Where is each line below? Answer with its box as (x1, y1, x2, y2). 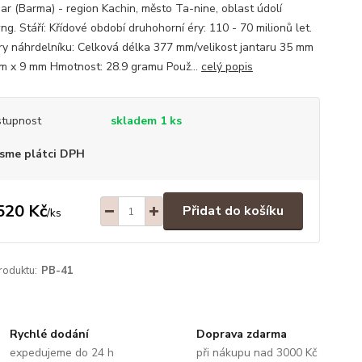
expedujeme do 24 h (10, 345, 115, 360)
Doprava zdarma (196, 326, 287, 342)
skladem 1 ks (110, 113, 182, 128)
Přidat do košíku (182, 202, 284, 220)
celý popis (200, 59, 253, 74)
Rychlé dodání (10, 326, 90, 342)
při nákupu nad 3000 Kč (196, 345, 317, 360)
